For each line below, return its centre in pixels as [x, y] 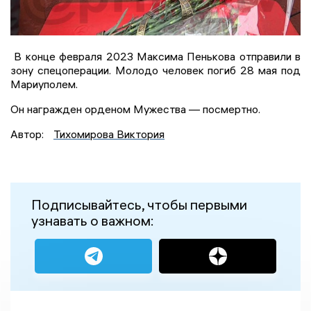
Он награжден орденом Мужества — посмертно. [135, 109]
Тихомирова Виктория [109, 134]
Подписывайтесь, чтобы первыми [139, 204]
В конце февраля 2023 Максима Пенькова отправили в [155, 56]
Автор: [28, 134]
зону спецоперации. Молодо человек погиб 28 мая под [155, 70]
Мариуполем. [44, 84]
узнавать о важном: [93, 220]
